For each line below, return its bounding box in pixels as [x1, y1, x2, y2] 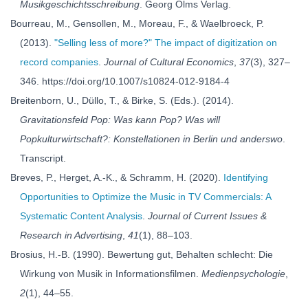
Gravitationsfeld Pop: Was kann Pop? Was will [20, 114, 220, 125]
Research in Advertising [20, 230, 122, 241]
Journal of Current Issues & [148, 210, 267, 221]
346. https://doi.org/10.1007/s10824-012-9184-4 [20, 76, 230, 87]
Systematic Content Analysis [20, 210, 142, 221]
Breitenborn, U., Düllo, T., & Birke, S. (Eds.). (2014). [10, 95, 234, 106]
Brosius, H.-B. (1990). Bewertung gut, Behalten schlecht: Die [10, 249, 273, 260]
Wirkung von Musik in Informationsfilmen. [20, 268, 201, 279]
